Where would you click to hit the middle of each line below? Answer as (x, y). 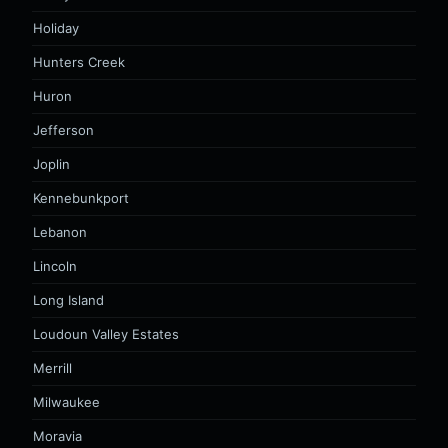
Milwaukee (66, 402)
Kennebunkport (81, 198)
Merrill (52, 368)
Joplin (51, 164)
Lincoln (55, 266)
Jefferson (63, 130)
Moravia (57, 436)
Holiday (56, 28)
